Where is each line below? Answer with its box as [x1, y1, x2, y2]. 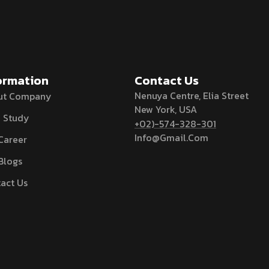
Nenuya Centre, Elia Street [134, 88, 249, 103]
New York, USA [134, 102, 197, 116]
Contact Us [134, 71, 199, 89]
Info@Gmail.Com [134, 130, 208, 145]
